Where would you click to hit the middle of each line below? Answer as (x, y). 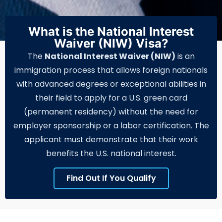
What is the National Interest (111, 31)
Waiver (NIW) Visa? (111, 43)
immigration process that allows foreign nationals (111, 70)
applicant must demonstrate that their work (111, 139)
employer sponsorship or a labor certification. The (111, 125)
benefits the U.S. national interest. (111, 153)
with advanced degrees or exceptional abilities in (111, 84)
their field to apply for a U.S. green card (111, 98)
